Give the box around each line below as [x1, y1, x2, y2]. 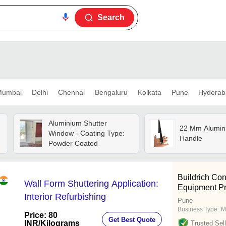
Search [97, 13, 125, 22]
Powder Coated [48, 139, 98, 148]
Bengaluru [94, 88, 128, 96]
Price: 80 [24, 211, 58, 220]
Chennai [58, 88, 85, 96]
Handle [179, 134, 202, 143]
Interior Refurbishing [24, 192, 106, 202]
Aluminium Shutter [48, 119, 107, 128]
